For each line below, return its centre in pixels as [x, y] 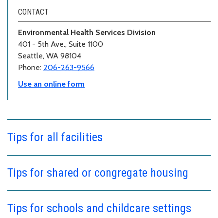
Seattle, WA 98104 [50, 55]
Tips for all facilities [55, 137]
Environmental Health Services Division [87, 32]
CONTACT [33, 12]
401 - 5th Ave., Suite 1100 [61, 44]
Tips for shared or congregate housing [98, 173]
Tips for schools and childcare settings [99, 208]
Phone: [31, 67]
